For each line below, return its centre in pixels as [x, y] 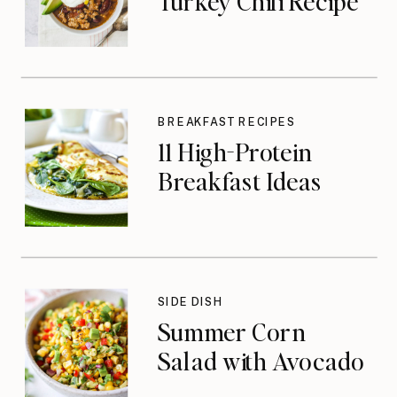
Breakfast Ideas [240, 181]
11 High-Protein [234, 151]
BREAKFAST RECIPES [226, 122]
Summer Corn [231, 331]
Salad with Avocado [261, 361]
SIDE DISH [191, 302]
